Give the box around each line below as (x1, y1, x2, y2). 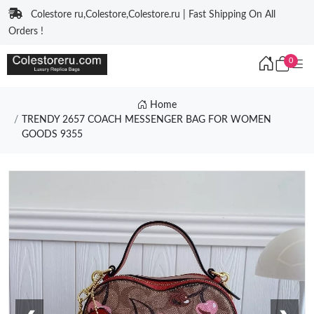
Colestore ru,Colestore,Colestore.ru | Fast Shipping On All (31, 10, 275, 20)
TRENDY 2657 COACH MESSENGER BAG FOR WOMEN (21, 115, 271, 125)
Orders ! (8, 27, 43, 36)
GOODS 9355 (21, 130, 83, 139)
